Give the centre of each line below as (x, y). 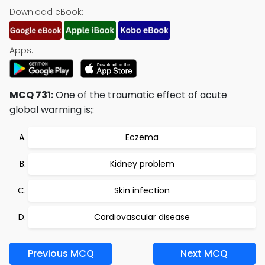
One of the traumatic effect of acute (140, 95)
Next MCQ (204, 253)
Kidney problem (142, 164)
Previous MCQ (61, 253)
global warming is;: (52, 110)
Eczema (142, 137)
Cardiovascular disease (142, 217)
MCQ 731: (31, 95)
